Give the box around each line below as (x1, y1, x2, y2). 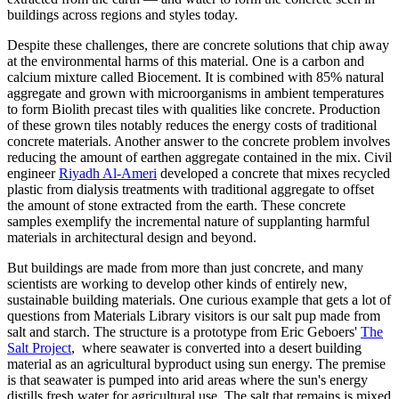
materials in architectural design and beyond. (7, 229, 256, 245)
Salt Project (7, 339, 71, 355)
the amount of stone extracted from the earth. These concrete (7, 197, 346, 213)
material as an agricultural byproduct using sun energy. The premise (7, 355, 386, 371)
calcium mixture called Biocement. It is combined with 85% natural (7, 69, 384, 85)
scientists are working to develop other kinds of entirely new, (7, 275, 347, 291)
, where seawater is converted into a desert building (71, 339, 362, 355)
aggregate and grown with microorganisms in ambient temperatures (7, 85, 384, 101)
